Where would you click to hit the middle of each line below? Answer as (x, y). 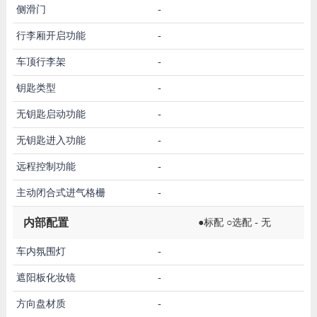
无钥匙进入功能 (51, 140)
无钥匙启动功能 (51, 114)
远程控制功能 (46, 166)
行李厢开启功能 (51, 35)
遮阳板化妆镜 (46, 277)
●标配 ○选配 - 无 (235, 222)
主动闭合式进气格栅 (60, 192)
